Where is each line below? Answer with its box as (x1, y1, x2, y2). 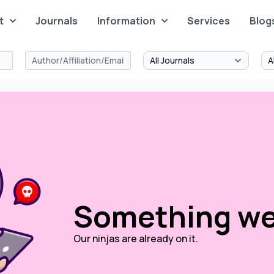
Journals (35, 14, 78, 28)
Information (97, 14, 156, 28)
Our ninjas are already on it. (73, 232, 198, 245)
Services (187, 14, 231, 28)
